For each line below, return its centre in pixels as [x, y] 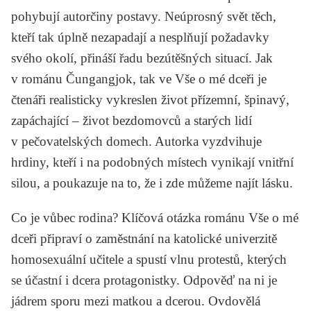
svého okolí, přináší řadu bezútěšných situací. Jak [142, 58]
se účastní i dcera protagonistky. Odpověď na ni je [144, 280]
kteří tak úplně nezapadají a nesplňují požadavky [140, 37]
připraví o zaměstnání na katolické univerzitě [157, 238]
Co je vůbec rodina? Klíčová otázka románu [130, 217]
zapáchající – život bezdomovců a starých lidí [132, 120]
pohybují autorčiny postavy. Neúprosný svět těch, [144, 16]
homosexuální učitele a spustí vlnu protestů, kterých [149, 259]
